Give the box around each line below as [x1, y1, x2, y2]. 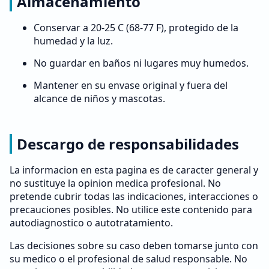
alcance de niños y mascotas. [34, 92, 165, 105]
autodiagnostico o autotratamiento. [10, 216, 173, 229]
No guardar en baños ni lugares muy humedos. [34, 56, 249, 70]
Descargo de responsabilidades [17, 134, 239, 154]
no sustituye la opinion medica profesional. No [10, 177, 221, 190]
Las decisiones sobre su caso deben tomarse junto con [10, 239, 258, 252]
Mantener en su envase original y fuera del [34, 79, 228, 92]
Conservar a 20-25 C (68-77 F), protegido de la [34, 21, 238, 34]
